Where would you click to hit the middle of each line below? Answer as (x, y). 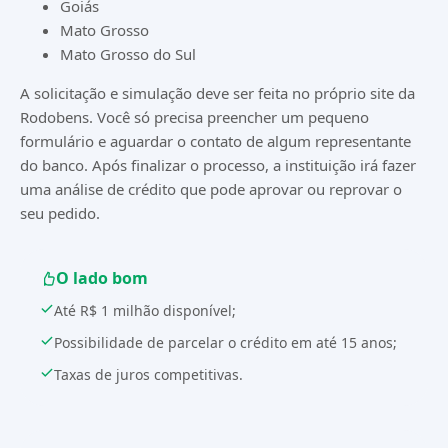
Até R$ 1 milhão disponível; (145, 310)
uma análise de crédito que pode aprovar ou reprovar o (211, 189)
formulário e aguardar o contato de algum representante (215, 141)
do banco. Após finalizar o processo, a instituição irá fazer (218, 165)
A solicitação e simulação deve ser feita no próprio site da (217, 93)
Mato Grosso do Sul (128, 54)
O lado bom (102, 278)
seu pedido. (60, 213)
